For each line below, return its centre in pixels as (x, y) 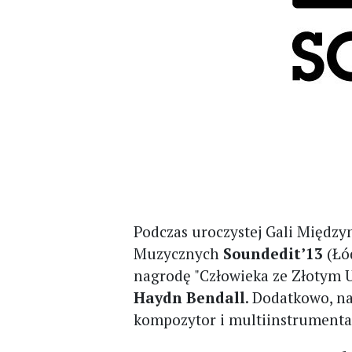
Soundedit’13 (275, 253)
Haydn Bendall (190, 297)
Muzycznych (179, 253)
